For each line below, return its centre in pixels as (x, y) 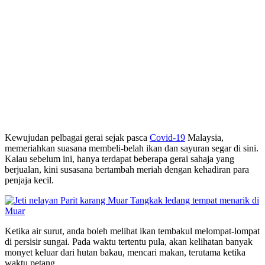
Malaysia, (204, 138)
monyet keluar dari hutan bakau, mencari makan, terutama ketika (125, 253)
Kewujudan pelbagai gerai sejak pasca (77, 138)
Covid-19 (167, 138)
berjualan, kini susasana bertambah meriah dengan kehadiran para (127, 170)
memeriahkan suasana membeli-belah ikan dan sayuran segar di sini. (132, 148)
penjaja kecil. (29, 180)
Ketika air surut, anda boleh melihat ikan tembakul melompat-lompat (132, 231)
